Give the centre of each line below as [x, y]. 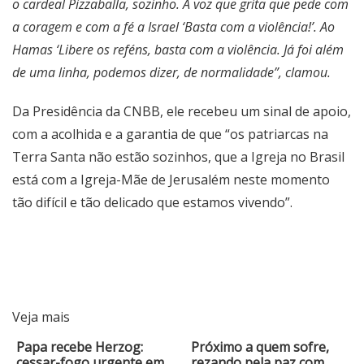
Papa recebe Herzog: [80, 347]
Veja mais [41, 317]
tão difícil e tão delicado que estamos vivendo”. [152, 203]
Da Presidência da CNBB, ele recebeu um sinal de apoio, [182, 112]
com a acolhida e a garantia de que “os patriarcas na [170, 134]
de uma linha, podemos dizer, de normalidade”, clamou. [171, 73]
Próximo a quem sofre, [260, 347]
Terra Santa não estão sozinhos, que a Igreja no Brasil [178, 157]
